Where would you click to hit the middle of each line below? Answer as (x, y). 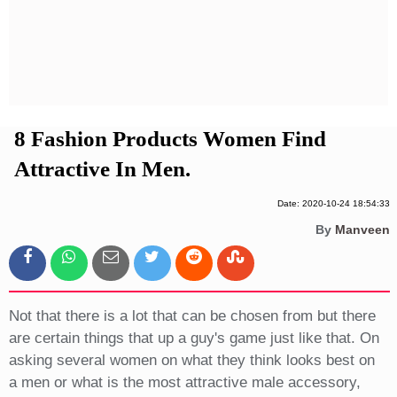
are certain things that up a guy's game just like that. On (194, 339)
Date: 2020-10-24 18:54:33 (333, 204)
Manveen (362, 230)
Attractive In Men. (102, 169)
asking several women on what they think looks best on (191, 361)
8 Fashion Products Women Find (170, 139)
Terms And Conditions (199, 61)
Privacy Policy (200, 31)
